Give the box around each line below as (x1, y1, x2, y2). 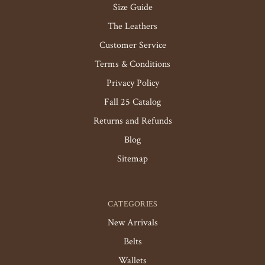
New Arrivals (107, 216, 158, 229)
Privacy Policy (106, 77, 159, 89)
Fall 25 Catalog (104, 96, 161, 108)
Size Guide (112, 1, 153, 14)
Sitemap (117, 153, 148, 165)
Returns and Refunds (93, 115, 172, 127)
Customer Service (99, 39, 166, 51)
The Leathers (108, 20, 157, 33)
